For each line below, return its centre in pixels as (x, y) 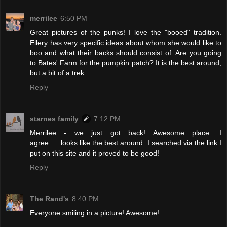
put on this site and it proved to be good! (94, 153)
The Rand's (49, 199)
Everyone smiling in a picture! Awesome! (94, 213)
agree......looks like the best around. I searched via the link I (126, 143)
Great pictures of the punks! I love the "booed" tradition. (126, 33)
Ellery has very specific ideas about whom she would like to (126, 43)
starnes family (54, 119)
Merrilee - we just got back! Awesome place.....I (126, 133)
